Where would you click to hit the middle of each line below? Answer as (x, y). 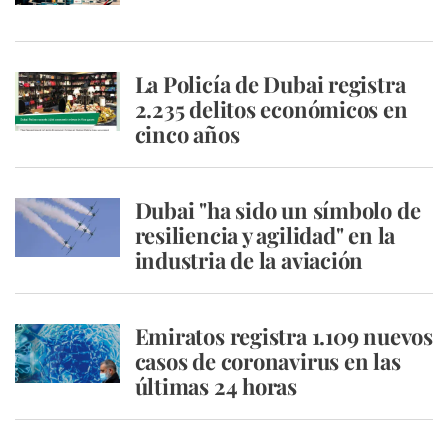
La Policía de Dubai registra (270, 84)
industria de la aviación (249, 260)
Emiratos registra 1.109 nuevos (283, 336)
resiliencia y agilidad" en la (265, 235)
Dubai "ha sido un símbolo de (277, 210)
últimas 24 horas (215, 386)
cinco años (187, 134)
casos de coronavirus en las (267, 361)
